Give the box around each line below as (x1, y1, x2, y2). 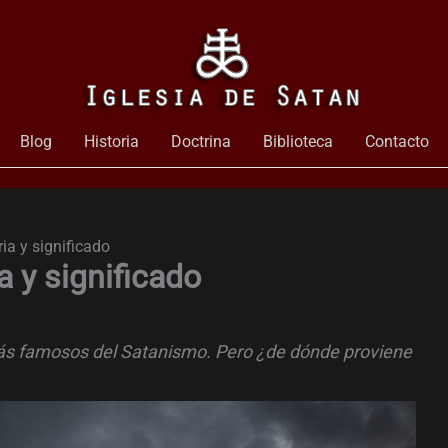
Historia (83, 132, 139, 151)
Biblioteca (262, 132, 333, 151)
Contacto (364, 132, 429, 151)
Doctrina (170, 132, 231, 151)
